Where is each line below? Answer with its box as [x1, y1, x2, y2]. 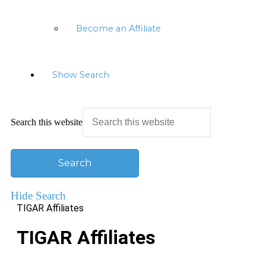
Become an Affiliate [76, 23, 161, 34]
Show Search [52, 69, 109, 80]
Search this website [11, 117, 83, 127]
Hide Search [11, 189, 66, 202]
